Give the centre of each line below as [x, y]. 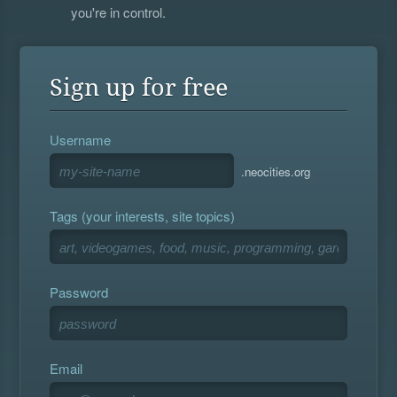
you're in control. [119, 12]
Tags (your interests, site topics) [143, 216]
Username [81, 140]
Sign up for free [139, 88]
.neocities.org [276, 172]
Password [79, 292]
